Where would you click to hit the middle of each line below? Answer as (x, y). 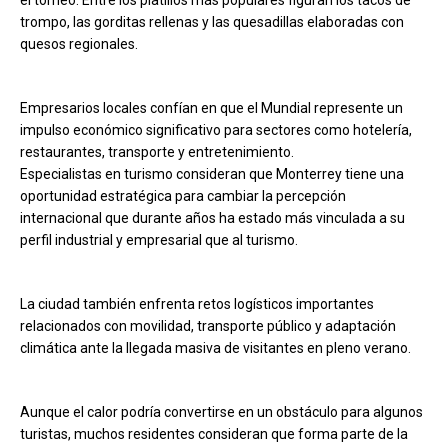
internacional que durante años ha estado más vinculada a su (212, 217)
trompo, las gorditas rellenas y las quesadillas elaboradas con (212, 21)
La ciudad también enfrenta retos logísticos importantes (197, 303)
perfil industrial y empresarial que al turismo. (159, 239)
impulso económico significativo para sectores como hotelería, (216, 129)
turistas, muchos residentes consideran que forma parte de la (214, 433)
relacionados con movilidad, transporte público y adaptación (208, 325)
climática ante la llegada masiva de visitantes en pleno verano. (215, 347)
